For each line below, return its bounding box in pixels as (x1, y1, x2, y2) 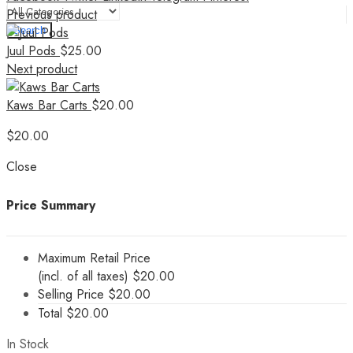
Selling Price (38, 284, 104, 303)
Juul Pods (6, 41, 60, 60)
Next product (6, 59, 77, 78)
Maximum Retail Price (38, 248, 150, 267)
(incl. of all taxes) (38, 266, 128, 285)
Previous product (6, 5, 97, 24)
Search (13, 24, 46, 36)
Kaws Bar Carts (6, 95, 91, 114)
